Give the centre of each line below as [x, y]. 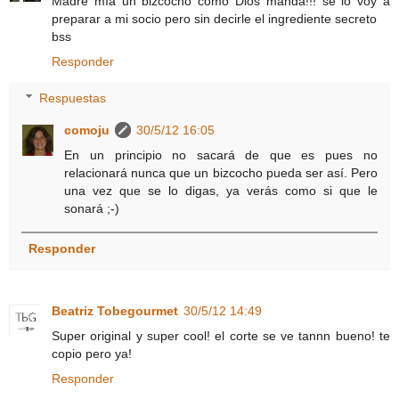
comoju [87, 130]
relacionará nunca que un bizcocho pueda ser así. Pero [221, 173]
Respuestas [73, 98]
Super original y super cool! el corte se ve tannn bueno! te [221, 336]
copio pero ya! [92, 354]
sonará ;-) [92, 209]
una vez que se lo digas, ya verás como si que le [221, 191]
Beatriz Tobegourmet [115, 311]
